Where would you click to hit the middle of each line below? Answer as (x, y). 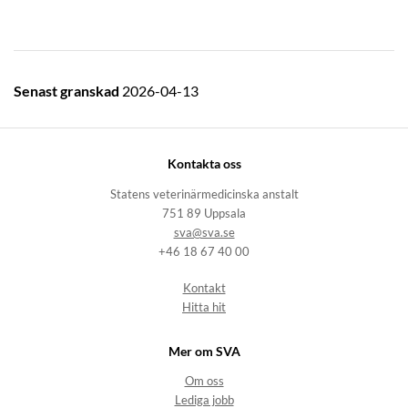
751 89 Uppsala (204, 213)
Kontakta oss (204, 164)
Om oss (204, 381)
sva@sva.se (204, 232)
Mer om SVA (204, 351)
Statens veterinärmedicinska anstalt (204, 194)
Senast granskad (68, 91)
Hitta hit (204, 307)
